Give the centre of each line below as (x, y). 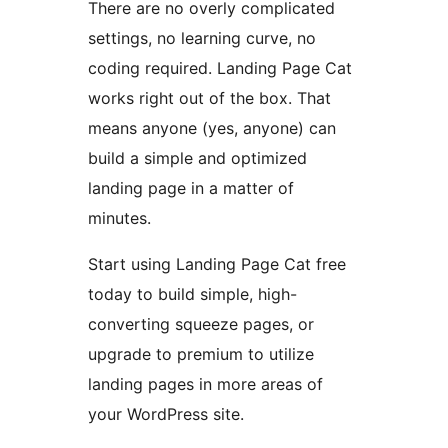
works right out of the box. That (209, 98)
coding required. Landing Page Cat (220, 68)
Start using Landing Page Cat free (217, 264)
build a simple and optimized (197, 158)
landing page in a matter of (191, 188)
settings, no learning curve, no (202, 38)
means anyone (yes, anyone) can (212, 128)
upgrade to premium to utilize (201, 354)
